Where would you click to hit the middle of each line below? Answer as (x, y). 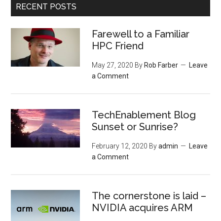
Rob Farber (161, 65)
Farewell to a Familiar (141, 34)
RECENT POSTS (46, 7)
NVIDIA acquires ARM (143, 208)
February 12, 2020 (120, 146)
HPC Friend (118, 46)
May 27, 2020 (113, 65)
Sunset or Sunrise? (135, 127)
